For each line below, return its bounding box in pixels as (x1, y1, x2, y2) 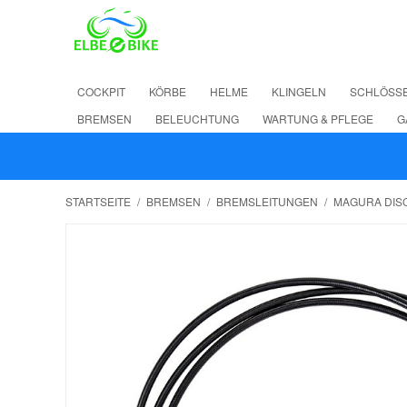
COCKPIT (77, 84, 125, 99)
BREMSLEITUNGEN (216, 194, 318, 209)
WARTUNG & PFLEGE (263, 111, 373, 126)
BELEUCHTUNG (155, 111, 239, 126)
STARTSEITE (65, 194, 131, 209)
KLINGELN (272, 84, 326, 99)
